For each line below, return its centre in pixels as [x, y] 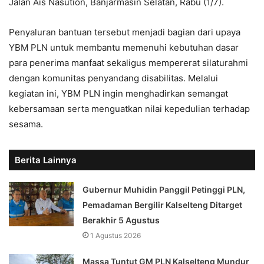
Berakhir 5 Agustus [121, 220]
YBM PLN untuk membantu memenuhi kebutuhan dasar [124, 48]
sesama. [26, 124]
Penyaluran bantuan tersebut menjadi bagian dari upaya [125, 32]
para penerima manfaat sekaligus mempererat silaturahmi [128, 63]
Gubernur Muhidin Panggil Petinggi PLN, [164, 190]
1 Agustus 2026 [116, 236]
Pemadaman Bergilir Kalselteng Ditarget [163, 205]
